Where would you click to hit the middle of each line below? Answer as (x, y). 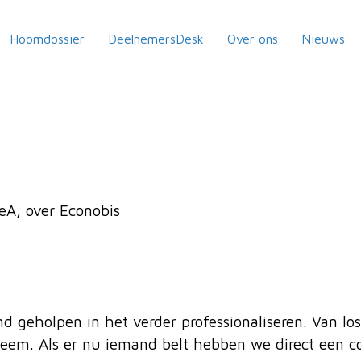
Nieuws (324, 38)
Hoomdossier (48, 38)
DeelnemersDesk (156, 38)
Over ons (253, 38)
